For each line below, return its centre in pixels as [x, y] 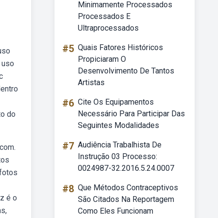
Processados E [104, 16]
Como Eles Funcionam [116, 211]
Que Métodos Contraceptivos [128, 188]
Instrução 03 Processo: [118, 156]
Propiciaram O [102, 59]
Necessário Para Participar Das [131, 114]
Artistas [91, 82]
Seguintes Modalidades [118, 125]
